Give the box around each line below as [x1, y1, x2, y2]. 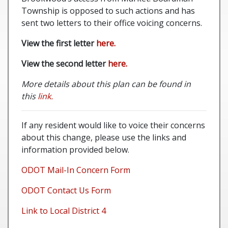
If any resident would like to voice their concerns [21, 120, 205, 131]
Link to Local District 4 [21, 205, 106, 216]
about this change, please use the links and [21, 132, 186, 143]
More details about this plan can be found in [21, 78, 191, 90]
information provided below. [21, 144, 129, 155]
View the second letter [21, 58, 108, 69]
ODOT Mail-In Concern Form [21, 164, 130, 176]
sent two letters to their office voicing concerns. [21, 17, 202, 28]
